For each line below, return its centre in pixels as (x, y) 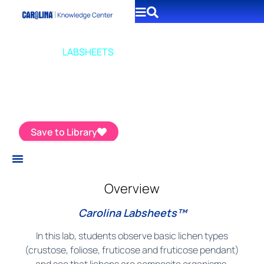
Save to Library (64, 132)
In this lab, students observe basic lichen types (132, 236)
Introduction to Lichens (77, 77)
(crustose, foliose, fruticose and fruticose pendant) (132, 250)
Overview (132, 189)
